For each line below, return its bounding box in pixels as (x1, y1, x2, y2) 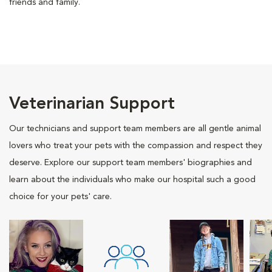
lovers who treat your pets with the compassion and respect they (9, 141, 262, 150)
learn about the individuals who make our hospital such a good (9, 175, 256, 184)
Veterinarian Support (9, 95, 175, 113)
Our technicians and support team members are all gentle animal (9, 124, 261, 133)
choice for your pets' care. (9, 192, 112, 201)
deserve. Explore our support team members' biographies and (9, 158, 252, 167)
